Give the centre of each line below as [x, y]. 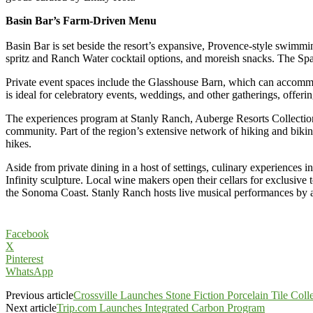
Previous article [39, 295]
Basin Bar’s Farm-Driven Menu [81, 20]
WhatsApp [29, 271]
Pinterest [24, 259]
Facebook [27, 233]
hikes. [19, 143]
